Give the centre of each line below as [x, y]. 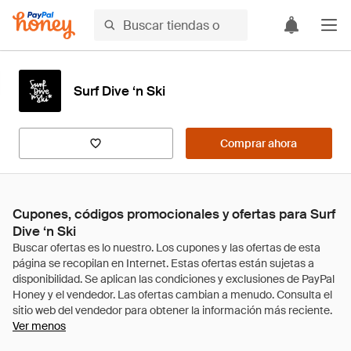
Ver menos [39, 326]
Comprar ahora [259, 143]
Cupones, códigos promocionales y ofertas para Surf [174, 214]
